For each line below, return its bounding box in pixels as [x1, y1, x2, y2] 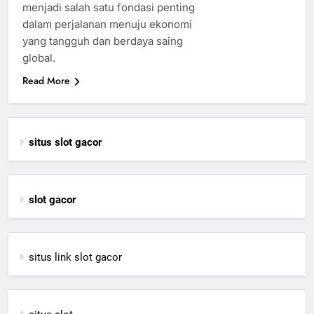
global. [22, 51, 55, 65]
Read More [22, 74, 70, 88]
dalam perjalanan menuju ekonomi [22, 18, 192, 32]
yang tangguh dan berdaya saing [22, 34, 183, 48]
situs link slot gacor [29, 251, 122, 264]
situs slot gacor [29, 136, 102, 149]
